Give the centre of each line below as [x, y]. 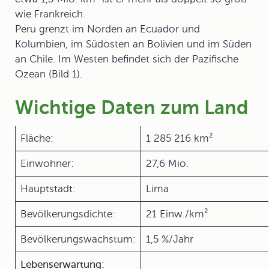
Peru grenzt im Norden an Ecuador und [107, 29]
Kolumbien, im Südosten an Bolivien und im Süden [133, 44]
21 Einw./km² [177, 214]
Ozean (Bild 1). [49, 74]
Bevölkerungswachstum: [78, 239]
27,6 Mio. [167, 164]
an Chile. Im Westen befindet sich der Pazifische [127, 59]
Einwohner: [47, 164]
